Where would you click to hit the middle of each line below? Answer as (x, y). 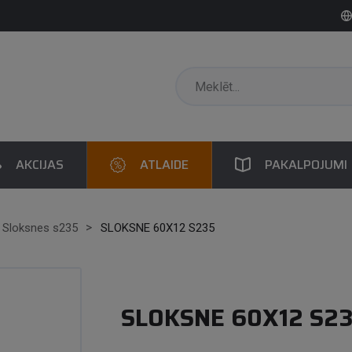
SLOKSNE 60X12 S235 (157, 228)
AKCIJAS (39, 165)
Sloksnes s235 (40, 228)
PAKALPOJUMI (306, 165)
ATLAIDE (164, 165)
